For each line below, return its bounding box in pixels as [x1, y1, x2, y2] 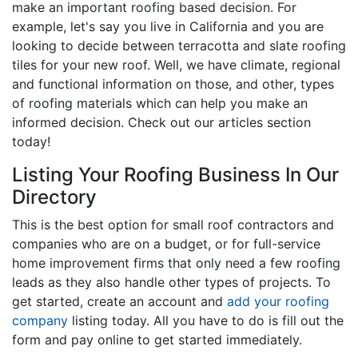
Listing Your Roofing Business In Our [12, 162, 339, 186]
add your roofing [227, 292, 329, 309]
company [12, 312, 68, 328]
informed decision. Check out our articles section [12, 113, 311, 130]
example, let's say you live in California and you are [12, 18, 324, 34]
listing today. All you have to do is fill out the [68, 312, 344, 328]
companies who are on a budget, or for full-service [12, 235, 320, 252]
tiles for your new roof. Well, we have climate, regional [12, 56, 340, 73]
